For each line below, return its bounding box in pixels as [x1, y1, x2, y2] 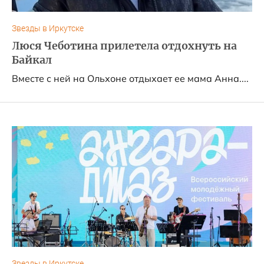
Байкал [12, 54, 52, 67]
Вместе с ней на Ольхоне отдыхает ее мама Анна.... [12, 72, 249, 84]
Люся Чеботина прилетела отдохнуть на [12, 39, 237, 52]
